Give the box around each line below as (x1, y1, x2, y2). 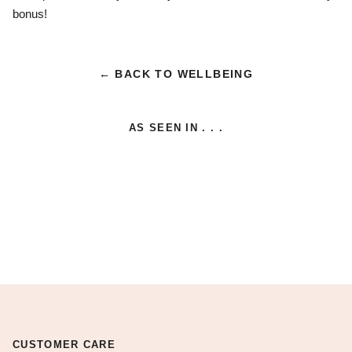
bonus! (13, 7, 50, 20)
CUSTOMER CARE (13, 339, 115, 350)
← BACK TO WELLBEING (98, 68, 254, 80)
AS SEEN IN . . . (129, 122, 223, 134)
